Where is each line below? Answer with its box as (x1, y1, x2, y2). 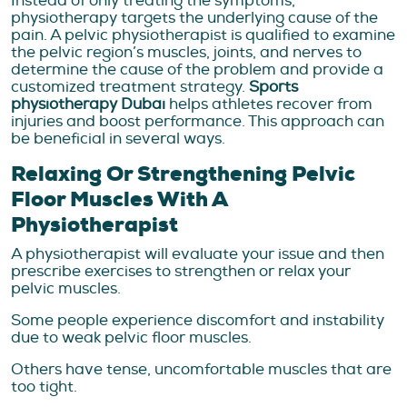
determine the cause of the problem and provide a (11, 60, 383, 80)
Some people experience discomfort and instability (11, 311, 384, 331)
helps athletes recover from (165, 94, 372, 114)
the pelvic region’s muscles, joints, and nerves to (11, 43, 362, 63)
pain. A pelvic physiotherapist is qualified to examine (11, 25, 395, 45)
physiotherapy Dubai (11, 94, 165, 114)
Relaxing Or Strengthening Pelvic (11, 160, 355, 189)
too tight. (11, 377, 77, 397)
